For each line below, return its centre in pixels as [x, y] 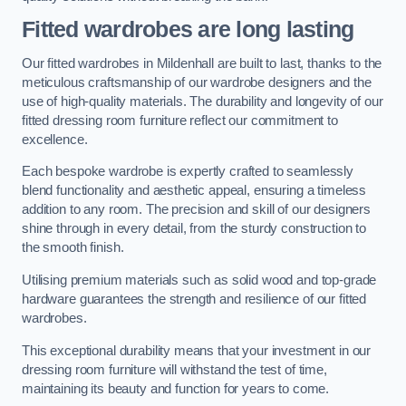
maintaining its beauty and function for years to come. [176, 388]
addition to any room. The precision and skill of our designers [196, 210]
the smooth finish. [73, 248]
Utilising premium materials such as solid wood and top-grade [199, 280]
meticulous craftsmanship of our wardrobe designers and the [197, 82]
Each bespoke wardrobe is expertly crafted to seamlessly [188, 172]
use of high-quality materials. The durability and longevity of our [203, 101]
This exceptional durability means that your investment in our [197, 350]
